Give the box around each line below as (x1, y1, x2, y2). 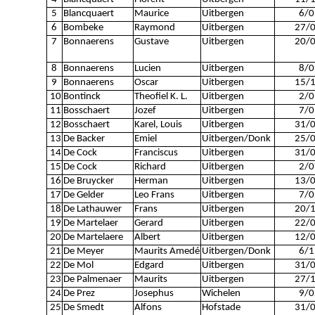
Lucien (134, 63, 161, 74)
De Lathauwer (63, 204, 122, 214)
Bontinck (63, 91, 101, 102)
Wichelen (201, 288, 240, 299)
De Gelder (63, 190, 104, 200)
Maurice (134, 8, 169, 19)
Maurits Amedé (134, 246, 200, 257)
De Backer (63, 134, 105, 144)
